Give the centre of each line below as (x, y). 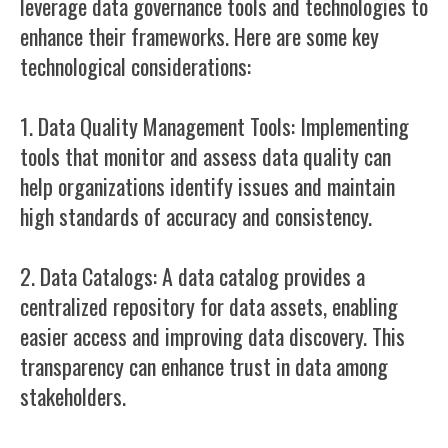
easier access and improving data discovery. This (212, 336)
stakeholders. (73, 396)
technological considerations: (135, 66)
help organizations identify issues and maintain (207, 186)
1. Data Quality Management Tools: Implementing (214, 126)
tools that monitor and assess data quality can (205, 156)
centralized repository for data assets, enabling (209, 306)
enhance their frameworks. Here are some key (199, 36)
